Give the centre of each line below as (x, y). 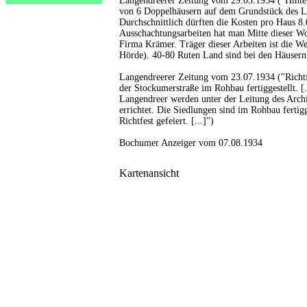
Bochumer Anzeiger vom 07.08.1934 (191, 143)
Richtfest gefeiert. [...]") (167, 121)
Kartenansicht (149, 173)
